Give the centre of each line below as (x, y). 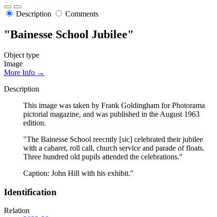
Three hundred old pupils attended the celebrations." (103, 156)
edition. (35, 123)
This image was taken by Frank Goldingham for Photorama (114, 105)
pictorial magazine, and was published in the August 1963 (111, 114)
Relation (17, 211)
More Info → (24, 72)
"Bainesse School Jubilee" (69, 35)
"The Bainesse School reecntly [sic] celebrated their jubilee (113, 139)
